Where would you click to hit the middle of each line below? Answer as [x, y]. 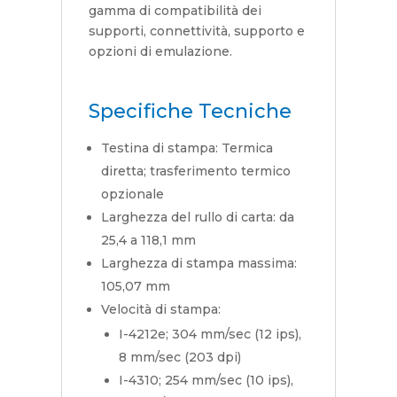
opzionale [132, 195]
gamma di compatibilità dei [175, 11]
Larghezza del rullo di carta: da [197, 218]
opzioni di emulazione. [160, 52]
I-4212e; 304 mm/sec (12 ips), [210, 335]
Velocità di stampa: [160, 310]
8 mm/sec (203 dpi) [179, 358]
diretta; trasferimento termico [195, 171]
